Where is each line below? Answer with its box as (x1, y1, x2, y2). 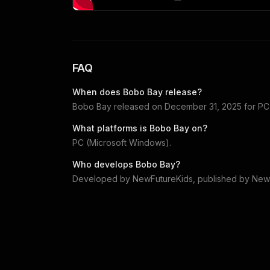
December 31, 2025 (165, 101, 242, 112)
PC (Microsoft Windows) (72, 137, 169, 148)
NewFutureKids (133, 174, 193, 184)
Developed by (72, 174, 133, 184)
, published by (193, 174, 252, 184)
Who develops (72, 159, 136, 170)
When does (72, 87, 123, 98)
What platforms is (72, 123, 149, 134)
